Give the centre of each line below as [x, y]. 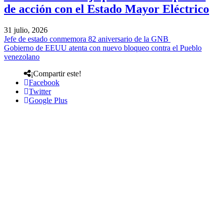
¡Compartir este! [56, 73]
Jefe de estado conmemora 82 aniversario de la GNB [87, 39]
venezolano [22, 56]
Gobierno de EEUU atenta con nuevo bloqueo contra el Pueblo [103, 48]
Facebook [44, 82]
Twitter [40, 91]
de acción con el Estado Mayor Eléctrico [107, 9]
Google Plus [48, 100]
